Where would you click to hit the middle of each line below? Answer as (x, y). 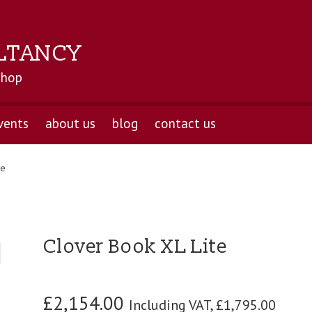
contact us (185, 123)
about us (70, 123)
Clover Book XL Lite (135, 247)
